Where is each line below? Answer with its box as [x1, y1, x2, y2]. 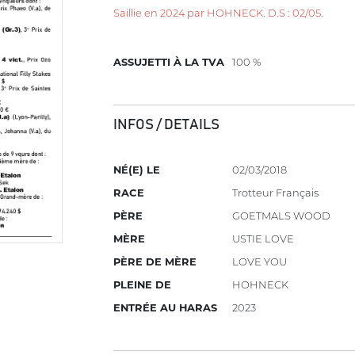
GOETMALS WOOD [232, 209, 331, 223]
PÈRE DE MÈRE [113, 255, 197, 269]
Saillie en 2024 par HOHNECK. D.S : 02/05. [113, 6, 324, 19]
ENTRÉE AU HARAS [113, 301, 218, 315]
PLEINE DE [113, 278, 172, 292]
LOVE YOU [232, 255, 288, 269]
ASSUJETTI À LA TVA [113, 55, 225, 69]
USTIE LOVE [232, 232, 295, 246]
